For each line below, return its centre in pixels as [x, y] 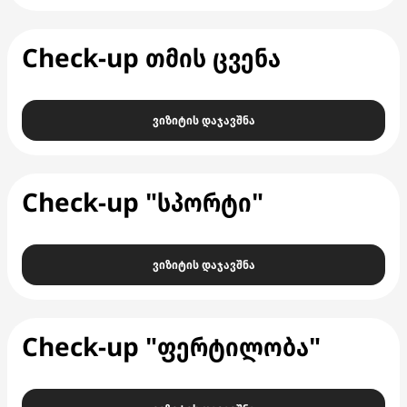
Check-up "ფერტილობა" [171, 346]
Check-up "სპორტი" [143, 202]
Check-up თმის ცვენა [151, 57]
